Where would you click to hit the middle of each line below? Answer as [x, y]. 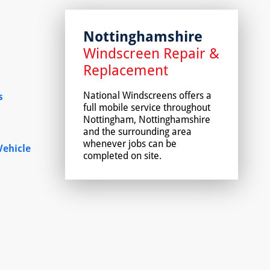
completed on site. [123, 155]
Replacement [126, 69]
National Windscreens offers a [148, 95]
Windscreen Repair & [152, 52]
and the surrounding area [138, 131]
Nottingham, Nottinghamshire [147, 119]
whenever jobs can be [130, 143]
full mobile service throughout [147, 107]
